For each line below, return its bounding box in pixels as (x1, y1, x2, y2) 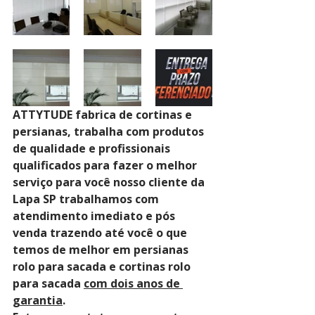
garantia (13, 292, 63, 308)
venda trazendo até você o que (13, 225, 190, 240)
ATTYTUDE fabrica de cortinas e (13, 107, 195, 122)
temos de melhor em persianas (13, 242, 191, 257)
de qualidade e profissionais (13, 141, 173, 156)
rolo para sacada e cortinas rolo (13, 259, 193, 274)
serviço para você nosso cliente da (13, 174, 207, 190)
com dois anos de (84, 276, 183, 291)
